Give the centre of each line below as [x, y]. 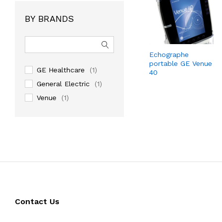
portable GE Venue [180, 64]
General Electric [63, 83]
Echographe [169, 55]
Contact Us [37, 201]
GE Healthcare [61, 70]
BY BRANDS [49, 18]
